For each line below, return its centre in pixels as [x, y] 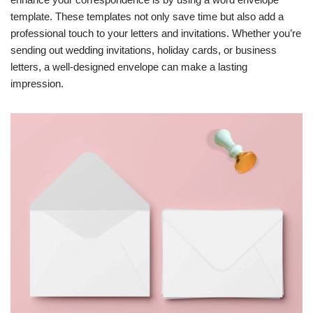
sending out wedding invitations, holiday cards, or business [144, 50]
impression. [37, 83]
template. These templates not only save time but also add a [147, 16]
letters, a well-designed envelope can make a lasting [129, 67]
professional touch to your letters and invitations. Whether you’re [156, 33]
